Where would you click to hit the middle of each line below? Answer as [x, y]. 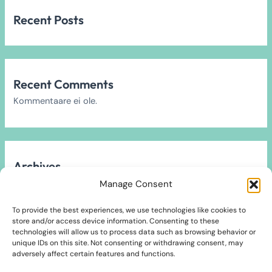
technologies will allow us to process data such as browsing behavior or [134, 232]
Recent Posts [49, 19]
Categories [45, 248]
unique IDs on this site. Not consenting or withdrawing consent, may [128, 243]
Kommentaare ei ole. [56, 101]
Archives [37, 166]
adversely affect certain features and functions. [93, 254]
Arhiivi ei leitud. [45, 183]
